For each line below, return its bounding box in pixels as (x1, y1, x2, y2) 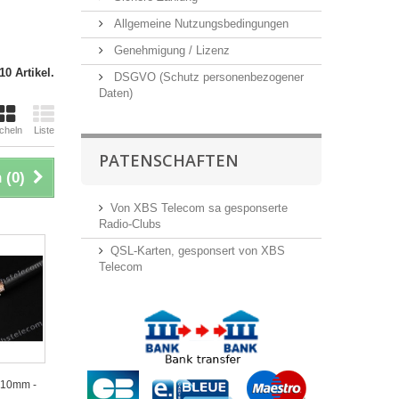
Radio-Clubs (99, 217, 161, 231)
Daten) (99, 86, 133, 100)
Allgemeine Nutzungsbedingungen (110, 17, 289, 30)
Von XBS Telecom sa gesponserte (110, 201, 288, 215)
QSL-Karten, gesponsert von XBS (110, 244, 285, 257)
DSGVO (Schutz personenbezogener (110, 70, 304, 84)
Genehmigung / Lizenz (110, 44, 230, 57)
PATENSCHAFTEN (99, 150, 239, 171)
